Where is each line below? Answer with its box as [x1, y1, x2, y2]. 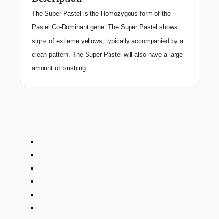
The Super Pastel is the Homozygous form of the [32, 10, 171, 17]
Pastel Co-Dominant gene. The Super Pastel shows [32, 23, 177, 31]
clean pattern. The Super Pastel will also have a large [32, 51, 183, 58]
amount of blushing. [32, 65, 88, 72]
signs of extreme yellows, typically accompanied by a [32, 37, 183, 44]
